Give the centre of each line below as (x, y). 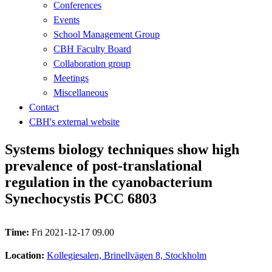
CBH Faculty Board (92, 49)
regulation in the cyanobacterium (109, 182)
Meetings (71, 78)
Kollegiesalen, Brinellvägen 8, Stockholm (127, 255)
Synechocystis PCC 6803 (81, 198)
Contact (44, 107)
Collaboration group (92, 63)
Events (66, 19)
